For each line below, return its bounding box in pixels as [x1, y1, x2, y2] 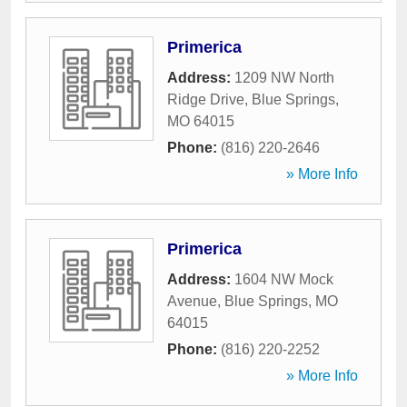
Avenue [167, 293, 217, 309]
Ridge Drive [167, 92, 244, 107]
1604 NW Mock [234, 272, 333, 287]
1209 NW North [234, 70, 334, 85]
